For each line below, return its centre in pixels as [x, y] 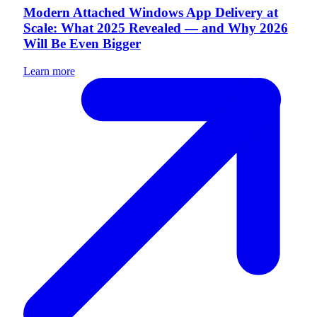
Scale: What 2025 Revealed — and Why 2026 [155, 28]
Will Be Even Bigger [82, 43]
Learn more [49, 71]
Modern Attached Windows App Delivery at [150, 12]
